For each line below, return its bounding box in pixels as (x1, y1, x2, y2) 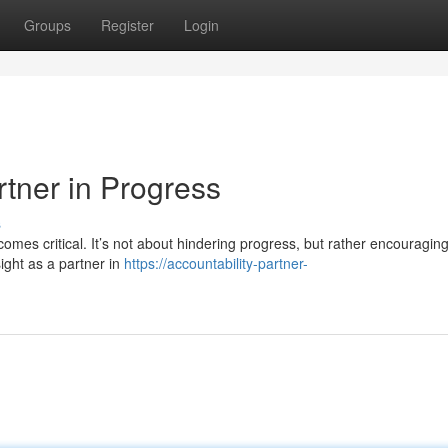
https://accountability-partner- (124, 253, 308, 273)
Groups (24, 15, 71, 35)
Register (101, 15, 154, 35)
